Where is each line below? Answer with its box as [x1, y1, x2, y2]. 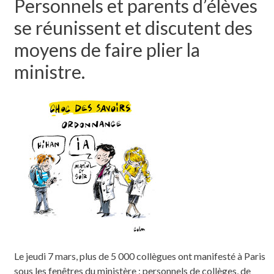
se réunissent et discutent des [13, 16, 253, 39]
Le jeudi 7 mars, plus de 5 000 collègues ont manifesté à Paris [13, 250, 265, 262]
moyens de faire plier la [13, 38, 200, 61]
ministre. [13, 60, 85, 83]
